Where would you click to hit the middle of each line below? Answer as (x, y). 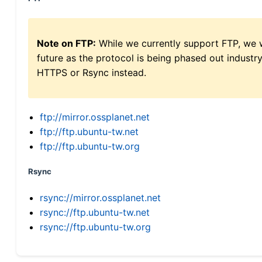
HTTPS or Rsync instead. (92, 72)
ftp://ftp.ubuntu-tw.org (90, 146)
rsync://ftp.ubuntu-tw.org (95, 227)
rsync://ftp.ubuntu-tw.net (95, 212)
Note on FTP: (66, 43)
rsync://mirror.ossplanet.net (100, 197)
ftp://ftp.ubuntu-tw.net (89, 131)
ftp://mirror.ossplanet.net (95, 117)
